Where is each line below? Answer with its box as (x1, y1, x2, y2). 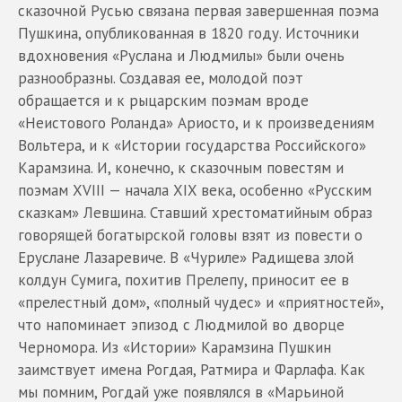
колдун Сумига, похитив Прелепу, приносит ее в (18, 269, 349, 290)
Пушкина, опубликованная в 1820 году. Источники (18, 22, 359, 43)
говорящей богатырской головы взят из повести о (18, 224, 363, 245)
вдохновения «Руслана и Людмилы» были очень (18, 45, 345, 66)
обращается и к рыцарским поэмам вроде (18, 90, 309, 110)
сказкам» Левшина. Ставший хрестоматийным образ (18, 202, 372, 223)
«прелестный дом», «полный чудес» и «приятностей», (18, 292, 383, 312)
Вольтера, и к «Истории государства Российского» (18, 135, 366, 155)
